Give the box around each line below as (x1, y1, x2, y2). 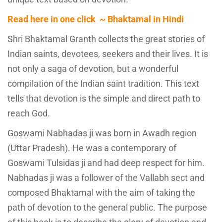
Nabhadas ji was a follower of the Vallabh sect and (7, 172, 205, 183)
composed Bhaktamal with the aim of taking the (7, 187, 195, 198)
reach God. (7, 108, 50, 118)
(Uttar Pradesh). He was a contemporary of (7, 142, 176, 153)
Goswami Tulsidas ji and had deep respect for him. (7, 157, 205, 168)
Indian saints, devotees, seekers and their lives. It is (7, 48, 208, 59)
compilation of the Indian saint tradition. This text (7, 78, 199, 89)
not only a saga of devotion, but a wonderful (7, 63, 178, 74)
